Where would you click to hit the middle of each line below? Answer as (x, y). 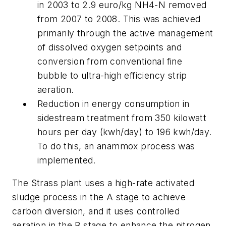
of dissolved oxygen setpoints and (110, 47)
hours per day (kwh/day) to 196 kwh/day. (125, 132)
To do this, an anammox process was (116, 146)
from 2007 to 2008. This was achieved (119, 19)
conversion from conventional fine (110, 61)
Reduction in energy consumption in (114, 103)
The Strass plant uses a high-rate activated (103, 183)
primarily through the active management (125, 33)
